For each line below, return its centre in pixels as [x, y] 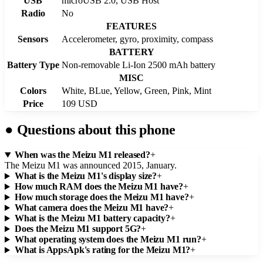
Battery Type [33, 65]
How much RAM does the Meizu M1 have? [99, 187]
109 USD [80, 103]
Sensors [33, 39]
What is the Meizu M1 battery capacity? [92, 218]
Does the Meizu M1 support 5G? [78, 229]
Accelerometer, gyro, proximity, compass [137, 39]
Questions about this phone [94, 130]
